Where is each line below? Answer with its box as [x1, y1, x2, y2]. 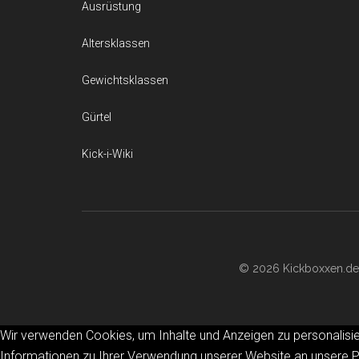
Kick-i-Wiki [82, 147, 133, 160]
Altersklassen [82, 37, 150, 50]
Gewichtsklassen [82, 74, 168, 87]
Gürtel [82, 111, 111, 123]
